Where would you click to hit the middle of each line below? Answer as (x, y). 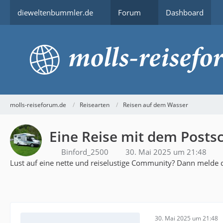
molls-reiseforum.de (38, 105)
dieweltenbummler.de (55, 12)
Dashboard (185, 12)
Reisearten (95, 105)
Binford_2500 (85, 152)
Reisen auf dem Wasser (156, 105)
